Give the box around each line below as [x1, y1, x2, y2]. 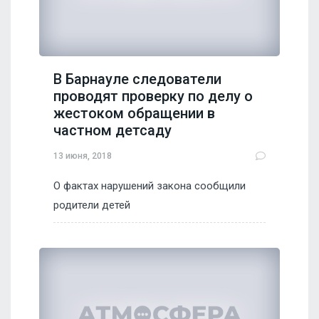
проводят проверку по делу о [53, 88, 253, 105]
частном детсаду [53, 122, 172, 140]
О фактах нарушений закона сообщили [53, 179, 246, 193]
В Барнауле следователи [53, 70, 221, 88]
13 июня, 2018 [53, 150, 112, 161]
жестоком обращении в [53, 105, 215, 122]
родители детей [53, 199, 130, 212]
